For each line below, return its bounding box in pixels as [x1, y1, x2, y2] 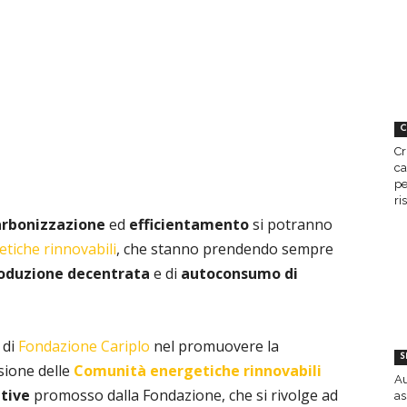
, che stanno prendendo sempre [116, 239, 333, 259]
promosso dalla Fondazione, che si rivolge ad [30, 385, 338, 405]
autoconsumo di [181, 263, 298, 283]
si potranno [249, 214, 333, 234]
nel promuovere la [150, 336, 279, 356]
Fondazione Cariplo [18, 336, 150, 356]
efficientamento [129, 214, 249, 234]
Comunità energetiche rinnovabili [70, 361, 322, 381]
